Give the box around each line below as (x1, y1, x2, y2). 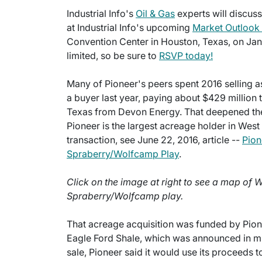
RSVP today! (159, 50, 213, 62)
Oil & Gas (136, 8, 175, 20)
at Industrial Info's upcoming (67, 22, 192, 34)
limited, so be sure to (67, 50, 159, 62)
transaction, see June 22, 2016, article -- (67, 134, 242, 146)
